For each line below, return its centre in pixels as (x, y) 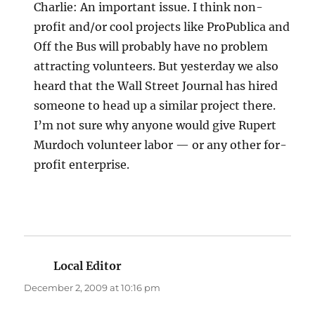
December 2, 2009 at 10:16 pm (92, 288)
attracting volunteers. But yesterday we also (156, 66)
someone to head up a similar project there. (155, 106)
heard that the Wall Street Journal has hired (156, 86)
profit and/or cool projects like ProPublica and (162, 27)
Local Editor (88, 266)
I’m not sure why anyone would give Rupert (155, 126)
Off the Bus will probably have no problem (151, 47)
